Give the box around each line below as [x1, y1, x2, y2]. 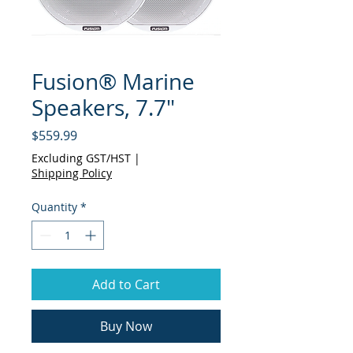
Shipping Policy [32, 165, 112, 180]
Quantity [32, 199, 77, 214]
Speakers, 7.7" [32, 93, 175, 122]
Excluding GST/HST [32, 150, 131, 165]
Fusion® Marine [32, 67, 195, 96]
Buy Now [100, 318, 152, 335]
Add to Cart [92, 276, 160, 293]
